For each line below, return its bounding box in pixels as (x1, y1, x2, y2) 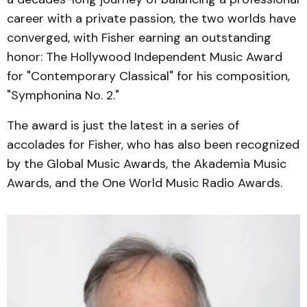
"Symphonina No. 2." (7, 87, 123, 103)
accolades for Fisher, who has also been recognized (7, 136, 299, 153)
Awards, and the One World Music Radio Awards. (7, 175, 282, 191)
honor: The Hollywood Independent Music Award (7, 49, 282, 65)
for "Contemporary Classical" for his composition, (7, 68, 290, 84)
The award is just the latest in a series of (7, 117, 239, 134)
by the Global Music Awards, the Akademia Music (7, 156, 286, 172)
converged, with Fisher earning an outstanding (7, 29, 271, 46)
